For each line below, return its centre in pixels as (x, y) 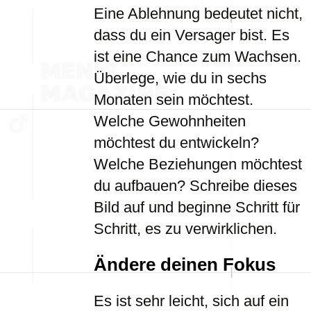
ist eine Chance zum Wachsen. (197, 57)
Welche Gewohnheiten (170, 121)
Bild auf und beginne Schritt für (197, 207)
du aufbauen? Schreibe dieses (195, 186)
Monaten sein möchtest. (174, 100)
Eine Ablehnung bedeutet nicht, (198, 14)
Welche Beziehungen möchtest (198, 164)
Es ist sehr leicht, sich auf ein (191, 301)
